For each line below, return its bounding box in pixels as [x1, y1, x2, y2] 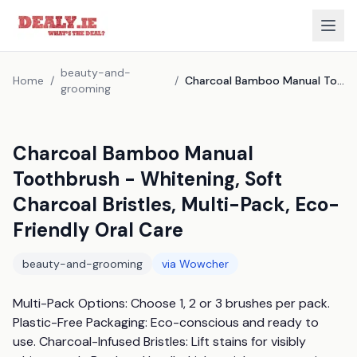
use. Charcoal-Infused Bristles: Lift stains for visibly [13, 333, 306, 350]
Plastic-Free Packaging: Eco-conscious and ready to [13, 314, 319, 331]
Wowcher [179, 257, 229, 271]
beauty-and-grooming [22, 257, 143, 271]
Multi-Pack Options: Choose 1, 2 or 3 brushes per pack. [13, 295, 330, 312]
